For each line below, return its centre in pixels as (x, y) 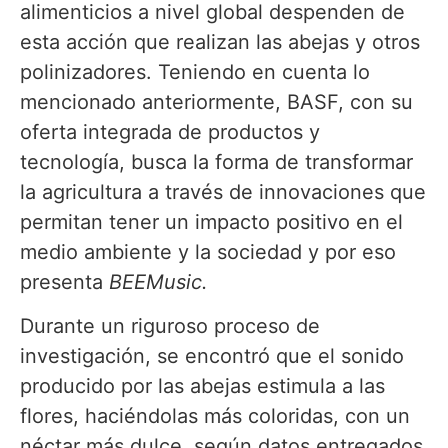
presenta (64, 281)
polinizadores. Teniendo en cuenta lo (195, 71)
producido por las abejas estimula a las (202, 386)
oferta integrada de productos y (170, 131)
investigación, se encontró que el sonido (212, 356)
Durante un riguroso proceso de (170, 326)
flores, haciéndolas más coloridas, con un (215, 416)
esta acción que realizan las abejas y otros (220, 41)
